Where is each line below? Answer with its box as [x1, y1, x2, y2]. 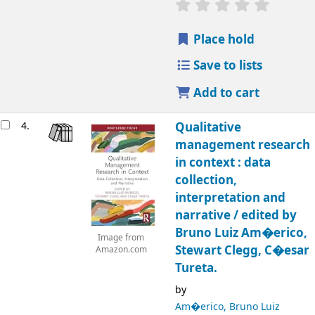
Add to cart [191, 84, 260, 102]
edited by [240, 206, 297, 224]
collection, [174, 171, 237, 189]
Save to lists [191, 56, 263, 75]
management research [174, 136, 310, 154]
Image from [98, 231, 144, 244]
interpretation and [174, 188, 285, 207]
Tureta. [174, 259, 217, 277]
